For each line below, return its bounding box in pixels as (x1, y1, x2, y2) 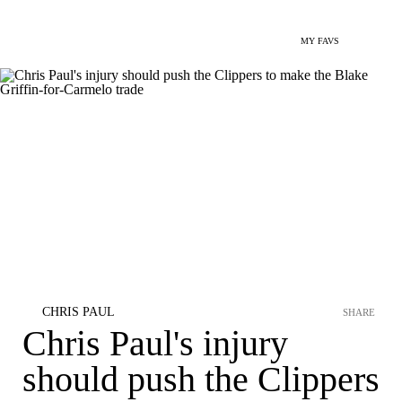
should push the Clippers (22, 359, 380, 399)
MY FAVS (301, 36, 339, 46)
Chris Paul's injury (22, 323, 288, 363)
